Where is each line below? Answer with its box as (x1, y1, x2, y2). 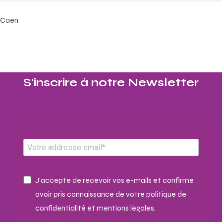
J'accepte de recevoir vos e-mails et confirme (35, 175, 194, 185)
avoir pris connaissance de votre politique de (35, 189, 186, 199)
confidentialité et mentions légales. (35, 203, 156, 213)
